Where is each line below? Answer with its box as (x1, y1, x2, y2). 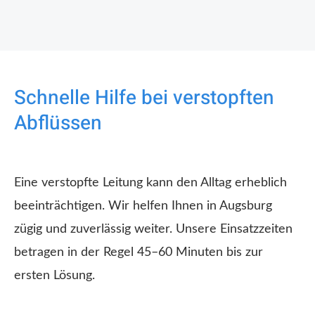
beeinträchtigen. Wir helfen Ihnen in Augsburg (14, 200, 272, 213)
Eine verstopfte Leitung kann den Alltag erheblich (14, 176, 287, 190)
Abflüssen (14, 109, 102, 139)
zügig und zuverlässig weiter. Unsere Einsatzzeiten (14, 223, 292, 236)
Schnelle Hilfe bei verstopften (14, 84, 274, 113)
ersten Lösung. (14, 269, 95, 283)
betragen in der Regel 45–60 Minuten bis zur (14, 246, 263, 259)
